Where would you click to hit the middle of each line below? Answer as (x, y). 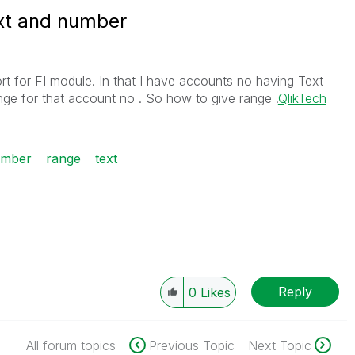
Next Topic (279, 345)
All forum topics (71, 345)
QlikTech (302, 98)
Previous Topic (191, 345)
